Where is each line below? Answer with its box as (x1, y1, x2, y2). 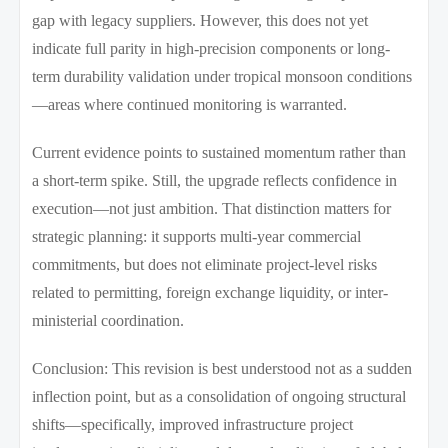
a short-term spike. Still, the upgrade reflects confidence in (32, 171, 398, 189)
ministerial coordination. (32, 311, 185, 329)
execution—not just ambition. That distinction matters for (32, 199, 392, 217)
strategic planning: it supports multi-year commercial (32, 227, 362, 245)
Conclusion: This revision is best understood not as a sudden (32, 359, 413, 377)
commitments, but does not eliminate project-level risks (32, 255, 378, 273)
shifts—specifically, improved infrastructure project (32, 415, 354, 433)
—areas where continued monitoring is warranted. (32, 95, 348, 113)
